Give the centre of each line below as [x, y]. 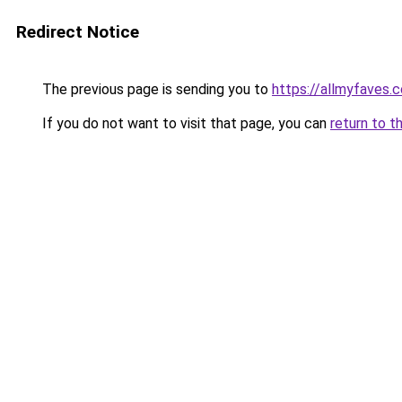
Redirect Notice [78, 32]
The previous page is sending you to [155, 89]
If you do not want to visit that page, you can [184, 123]
